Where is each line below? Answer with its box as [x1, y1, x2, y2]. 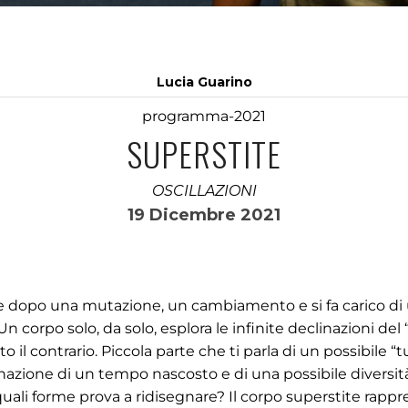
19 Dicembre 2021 [127, 205, 280, 225]
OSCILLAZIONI [151, 182, 257, 199]
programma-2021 [142, 107, 266, 125]
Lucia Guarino [156, 74, 252, 90]
